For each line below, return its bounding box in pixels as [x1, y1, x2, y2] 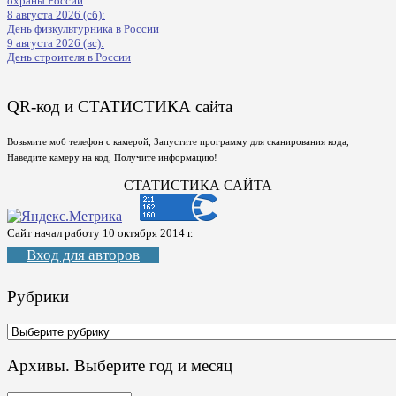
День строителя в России [7, 49, 131, 64]
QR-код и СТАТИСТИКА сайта [7, 96, 232, 116]
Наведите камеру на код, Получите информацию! [7, 152, 217, 164]
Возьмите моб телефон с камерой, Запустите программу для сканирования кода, [7, 136, 349, 148]
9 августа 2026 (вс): [7, 35, 104, 49]
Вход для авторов [27, 247, 140, 264]
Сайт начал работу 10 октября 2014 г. [7, 226, 193, 240]
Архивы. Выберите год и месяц [7, 356, 232, 376]
